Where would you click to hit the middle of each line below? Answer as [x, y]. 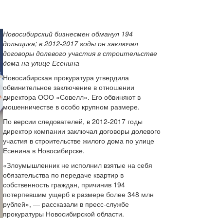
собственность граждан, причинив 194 [64, 184]
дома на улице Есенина [41, 63]
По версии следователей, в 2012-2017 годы [73, 121]
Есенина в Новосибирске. [45, 150]
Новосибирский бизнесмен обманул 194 [68, 34]
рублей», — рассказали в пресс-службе [66, 204]
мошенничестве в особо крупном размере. [72, 107]
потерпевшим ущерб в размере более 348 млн [78, 194]
